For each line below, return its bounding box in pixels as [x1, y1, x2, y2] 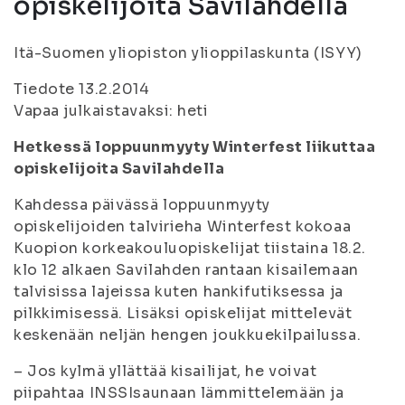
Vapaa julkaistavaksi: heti [14, 101, 209, 120]
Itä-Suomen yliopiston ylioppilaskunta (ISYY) [14, 43, 363, 62]
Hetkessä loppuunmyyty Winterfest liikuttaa [14, 137, 376, 156]
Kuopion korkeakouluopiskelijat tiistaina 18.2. [14, 239, 366, 258]
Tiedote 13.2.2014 [14, 80, 150, 99]
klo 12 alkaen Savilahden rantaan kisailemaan [14, 260, 359, 279]
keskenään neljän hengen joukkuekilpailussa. [14, 325, 362, 344]
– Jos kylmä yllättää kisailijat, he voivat [14, 362, 317, 381]
